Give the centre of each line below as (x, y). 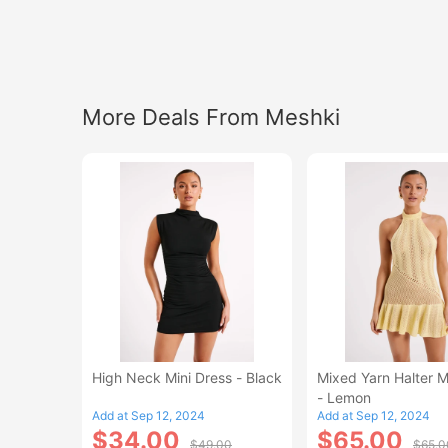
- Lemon (344, 397)
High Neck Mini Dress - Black (187, 377)
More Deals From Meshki (211, 117)
